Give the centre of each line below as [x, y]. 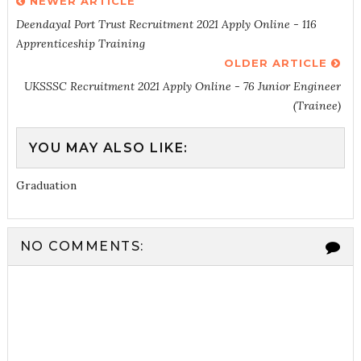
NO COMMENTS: [82, 246]
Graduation [46, 185]
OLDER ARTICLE [278, 63]
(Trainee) [317, 106]
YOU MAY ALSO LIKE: [108, 148]
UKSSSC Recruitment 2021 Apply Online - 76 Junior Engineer [183, 86]
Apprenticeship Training [80, 44]
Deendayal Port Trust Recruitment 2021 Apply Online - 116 [166, 24]
